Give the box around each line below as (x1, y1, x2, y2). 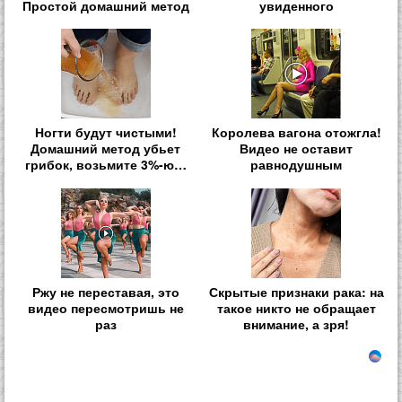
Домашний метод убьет (31, 139, 181, 158)
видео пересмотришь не (27, 298, 184, 317)
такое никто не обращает (216, 298, 376, 317)
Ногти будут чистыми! (34, 123, 177, 142)
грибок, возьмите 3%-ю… (24, 155, 187, 174)
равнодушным (250, 155, 343, 174)
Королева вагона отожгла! (211, 123, 381, 142)
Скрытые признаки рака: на (208, 282, 384, 301)
